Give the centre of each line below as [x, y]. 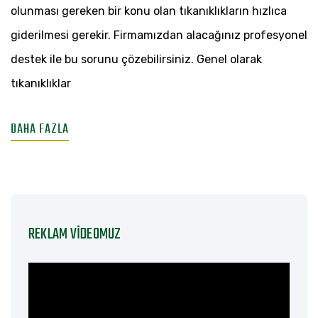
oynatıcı [43, 300]
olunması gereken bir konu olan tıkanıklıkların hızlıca [149, 11]
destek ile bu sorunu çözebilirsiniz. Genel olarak [136, 60]
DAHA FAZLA [40, 130]
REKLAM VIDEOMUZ [75, 235]
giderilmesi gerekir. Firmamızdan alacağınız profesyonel [159, 35]
